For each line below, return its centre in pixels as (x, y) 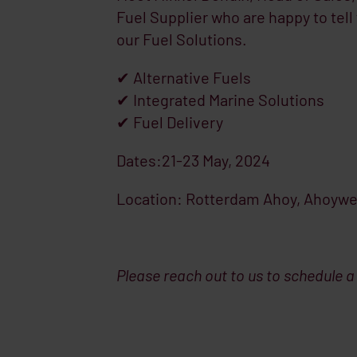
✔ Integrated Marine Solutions (220, 99)
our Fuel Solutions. (181, 39)
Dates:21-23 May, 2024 (193, 160)
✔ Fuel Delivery (169, 122)
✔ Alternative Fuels (183, 77)
